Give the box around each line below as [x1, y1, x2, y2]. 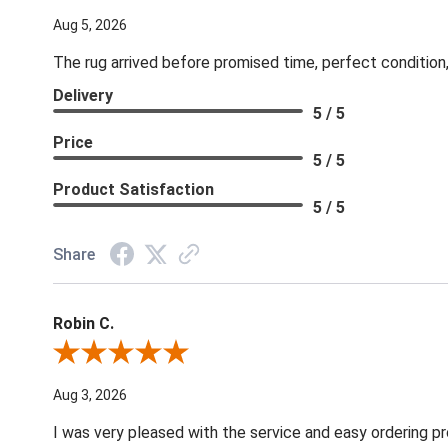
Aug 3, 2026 [53, 387, 128, 404]
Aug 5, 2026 [53, 17, 128, 34]
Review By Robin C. [52, 346, 172, 363]
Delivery [53, 86, 114, 106]
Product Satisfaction [53, 180, 215, 200]
